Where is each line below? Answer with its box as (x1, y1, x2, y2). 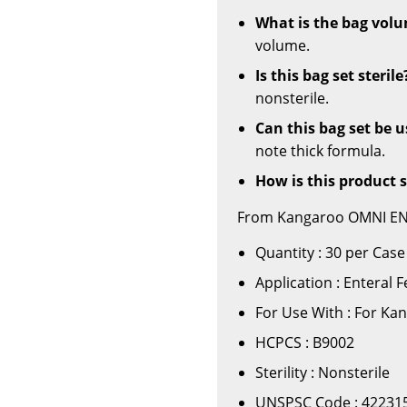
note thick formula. (255, 140, 385, 161)
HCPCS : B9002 (255, 332, 354, 352)
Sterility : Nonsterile (255, 362, 390, 382)
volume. (255, 35, 310, 55)
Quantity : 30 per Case (255, 242, 405, 263)
